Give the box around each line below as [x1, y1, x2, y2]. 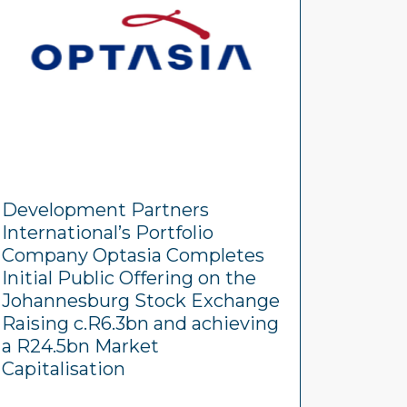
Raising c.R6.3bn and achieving [2, 313, 279, 334]
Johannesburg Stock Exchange [2, 290, 280, 312]
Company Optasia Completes [2, 244, 264, 266]
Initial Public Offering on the [2, 267, 256, 289]
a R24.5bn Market [2, 335, 159, 357]
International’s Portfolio [2, 222, 213, 243]
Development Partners [2, 199, 209, 221]
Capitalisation [2, 358, 125, 380]
